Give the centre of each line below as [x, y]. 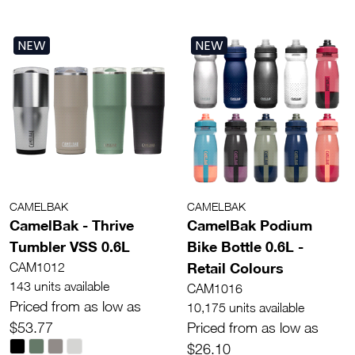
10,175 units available [246, 307]
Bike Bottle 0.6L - [245, 246]
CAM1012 [37, 267]
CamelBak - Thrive [72, 225]
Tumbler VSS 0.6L [70, 246]
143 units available [59, 286]
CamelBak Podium [250, 225]
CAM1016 [215, 288]
